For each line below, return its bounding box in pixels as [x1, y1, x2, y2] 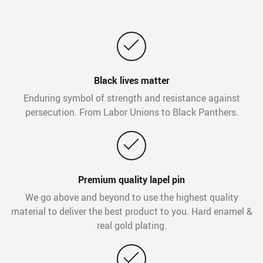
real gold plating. [96, 219, 167, 232]
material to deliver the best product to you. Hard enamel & [11, 205, 252, 218]
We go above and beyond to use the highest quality [25, 191, 238, 204]
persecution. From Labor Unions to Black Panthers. [25, 106, 238, 119]
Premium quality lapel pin [78, 173, 185, 187]
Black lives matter [93, 74, 170, 87]
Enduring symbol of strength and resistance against [23, 92, 240, 105]
